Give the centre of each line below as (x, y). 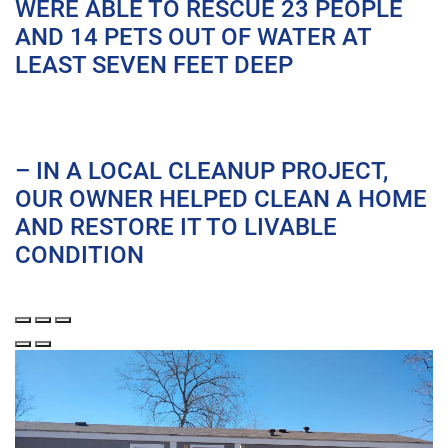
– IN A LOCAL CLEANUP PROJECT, (201, 170)
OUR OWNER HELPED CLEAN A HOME (221, 198)
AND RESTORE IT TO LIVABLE (176, 226)
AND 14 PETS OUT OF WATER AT (193, 36)
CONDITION (79, 254)
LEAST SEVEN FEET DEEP (154, 64)
